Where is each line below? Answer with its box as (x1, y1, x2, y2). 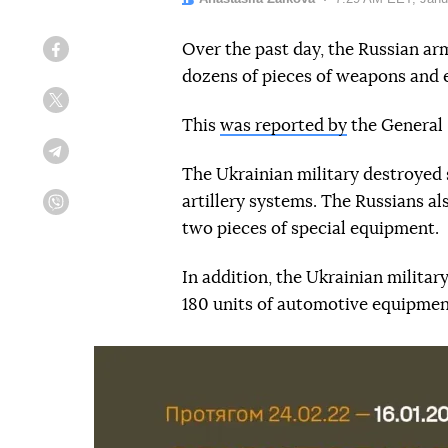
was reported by (220, 117, 347, 134)
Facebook (69, 50, 118, 63)
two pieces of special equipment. (182, 220, 439, 237)
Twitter (69, 101, 101, 114)
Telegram (69, 152, 114, 165)
